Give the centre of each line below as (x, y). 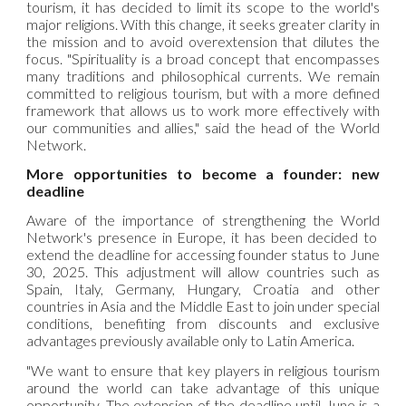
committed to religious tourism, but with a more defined (203, 92)
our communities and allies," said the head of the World (203, 127)
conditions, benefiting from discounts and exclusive (203, 324)
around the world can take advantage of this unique (203, 387)
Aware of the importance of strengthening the (184, 220)
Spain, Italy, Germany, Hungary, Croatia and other (203, 289)
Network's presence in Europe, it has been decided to (202, 237)
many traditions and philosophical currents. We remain (203, 75)
